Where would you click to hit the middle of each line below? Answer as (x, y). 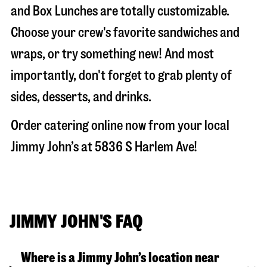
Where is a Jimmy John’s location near (120, 257)
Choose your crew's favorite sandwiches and (125, 32)
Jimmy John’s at (53, 147)
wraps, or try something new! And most (112, 54)
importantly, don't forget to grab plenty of (121, 75)
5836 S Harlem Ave (144, 147)
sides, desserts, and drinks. (81, 97)
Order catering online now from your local (120, 125)
